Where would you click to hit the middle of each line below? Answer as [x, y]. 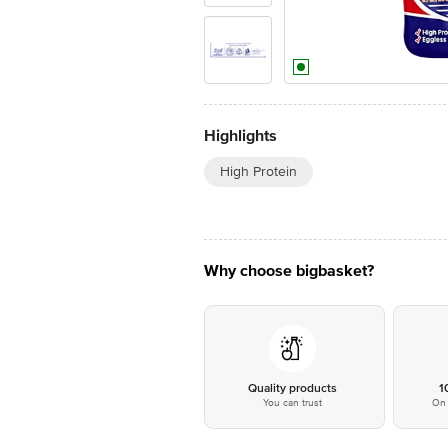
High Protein [258, 171]
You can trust [292, 403]
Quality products [292, 388]
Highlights [240, 136]
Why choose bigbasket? [289, 271]
